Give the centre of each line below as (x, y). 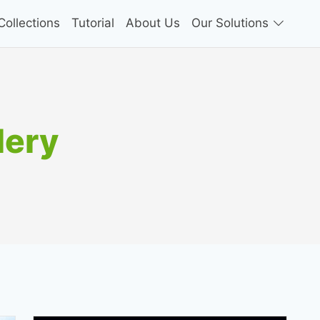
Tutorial (92, 23)
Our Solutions (231, 23)
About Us (152, 23)
